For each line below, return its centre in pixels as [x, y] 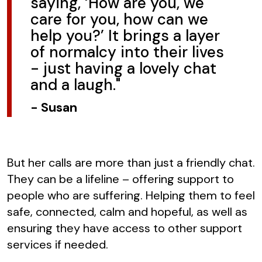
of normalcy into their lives [127, 52]
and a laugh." [75, 85]
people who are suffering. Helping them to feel [131, 195]
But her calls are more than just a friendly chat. [131, 162]
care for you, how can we [119, 19]
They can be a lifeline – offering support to [120, 179]
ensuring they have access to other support [125, 228]
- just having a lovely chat [123, 68]
